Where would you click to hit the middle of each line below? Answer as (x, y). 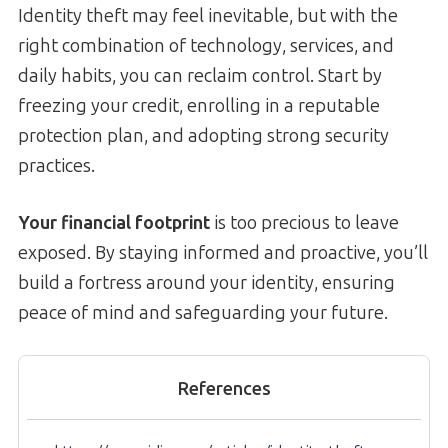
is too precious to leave (304, 223)
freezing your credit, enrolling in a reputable (199, 106)
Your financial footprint (114, 223)
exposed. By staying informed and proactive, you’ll (223, 253)
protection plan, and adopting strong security (203, 136)
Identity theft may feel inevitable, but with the (208, 16)
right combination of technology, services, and (206, 46)
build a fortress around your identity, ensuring (206, 283)
